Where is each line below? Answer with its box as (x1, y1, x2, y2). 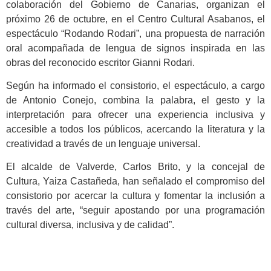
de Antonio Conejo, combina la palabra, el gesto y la (6, 95, 265, 106)
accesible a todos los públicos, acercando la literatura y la (6, 124, 265, 135)
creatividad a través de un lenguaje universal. (6, 139, 200, 149)
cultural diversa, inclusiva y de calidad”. (6, 220, 174, 230)
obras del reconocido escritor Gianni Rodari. (6, 57, 195, 68)
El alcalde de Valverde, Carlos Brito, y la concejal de (6, 162, 265, 172)
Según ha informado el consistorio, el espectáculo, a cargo (6, 80, 265, 91)
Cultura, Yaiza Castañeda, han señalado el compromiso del (6, 176, 265, 187)
